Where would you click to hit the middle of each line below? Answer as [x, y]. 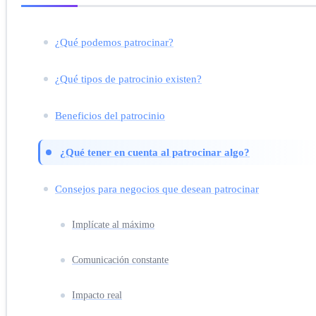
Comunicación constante [120, 260]
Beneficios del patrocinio [110, 115]
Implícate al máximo [113, 224]
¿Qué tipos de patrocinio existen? [128, 78]
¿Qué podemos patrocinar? [114, 42]
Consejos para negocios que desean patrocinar [157, 188]
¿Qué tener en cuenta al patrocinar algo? [155, 152]
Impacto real [97, 295]
